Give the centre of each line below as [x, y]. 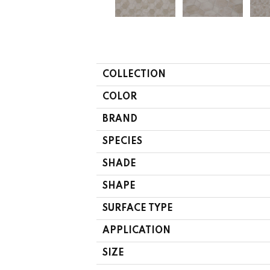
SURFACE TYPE [138, 208]
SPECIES [122, 141]
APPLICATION [137, 231]
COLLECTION [134, 74]
